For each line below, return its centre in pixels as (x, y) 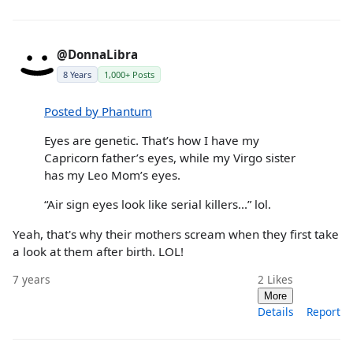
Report (323, 311)
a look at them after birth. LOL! (98, 251)
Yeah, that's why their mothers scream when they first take (176, 234)
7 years (32, 279)
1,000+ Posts (129, 74)
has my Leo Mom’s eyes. (112, 175)
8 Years (77, 74)
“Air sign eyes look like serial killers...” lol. (158, 204)
